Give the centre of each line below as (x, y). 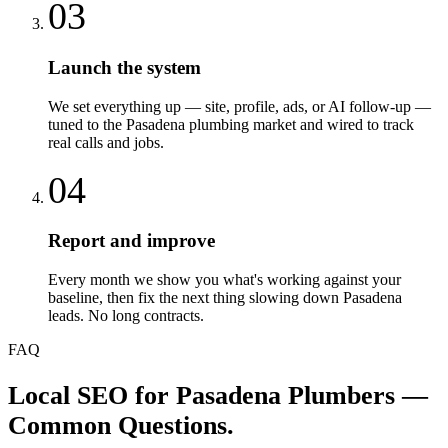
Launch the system (124, 67)
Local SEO (68, 395)
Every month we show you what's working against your (224, 279)
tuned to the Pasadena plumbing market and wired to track (231, 124)
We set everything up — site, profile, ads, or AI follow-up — (239, 106)
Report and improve (131, 241)
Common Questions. (121, 425)
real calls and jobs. (106, 142)
